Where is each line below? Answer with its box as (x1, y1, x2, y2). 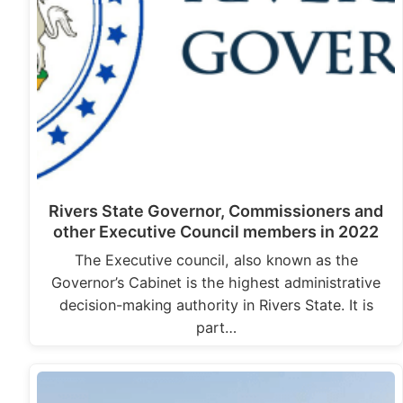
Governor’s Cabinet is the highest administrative (51, 273, 381, 291)
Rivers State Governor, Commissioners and (49, 201, 384, 220)
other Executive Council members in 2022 (53, 221, 380, 241)
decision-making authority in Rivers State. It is (58, 295, 373, 314)
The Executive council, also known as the (74, 250, 358, 269)
